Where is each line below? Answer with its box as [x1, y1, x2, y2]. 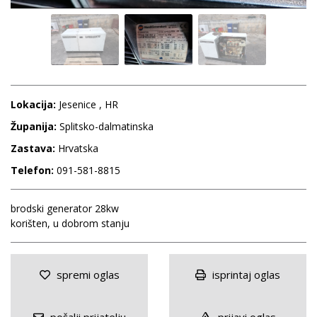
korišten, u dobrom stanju [11, 216, 129, 230]
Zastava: [11, 141, 55, 155]
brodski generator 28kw [11, 201, 119, 215]
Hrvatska [55, 141, 98, 155]
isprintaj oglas [209, 267, 280, 282]
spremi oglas [53, 267, 120, 282]
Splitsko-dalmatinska [59, 119, 154, 133]
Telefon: [11, 163, 57, 177]
